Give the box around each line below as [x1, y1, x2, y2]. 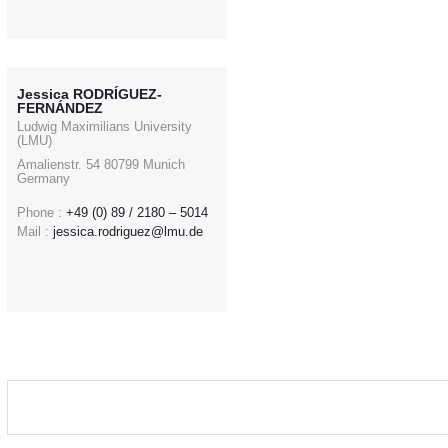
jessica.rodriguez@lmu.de [53, 224, 203, 239]
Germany [17, 171, 70, 186]
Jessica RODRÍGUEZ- [17, 86, 162, 102]
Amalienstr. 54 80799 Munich [17, 157, 185, 172]
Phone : [17, 205, 62, 220]
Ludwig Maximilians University [17, 119, 192, 134]
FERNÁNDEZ [17, 100, 103, 116]
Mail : [17, 224, 49, 239]
